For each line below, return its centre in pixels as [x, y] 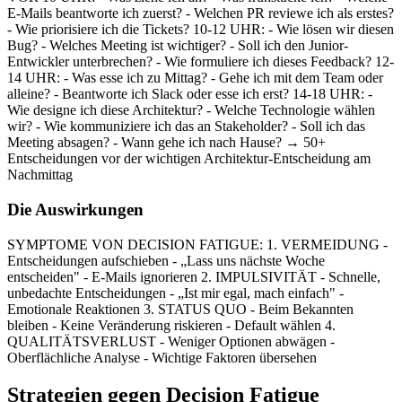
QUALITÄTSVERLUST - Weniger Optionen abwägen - [171, 341]
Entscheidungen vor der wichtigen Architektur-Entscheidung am [189, 159]
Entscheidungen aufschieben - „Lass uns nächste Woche [166, 260]
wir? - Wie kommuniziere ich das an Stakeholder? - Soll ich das [186, 127]
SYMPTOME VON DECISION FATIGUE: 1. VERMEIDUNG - [197, 244]
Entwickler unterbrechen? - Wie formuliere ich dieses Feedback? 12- [201, 62]
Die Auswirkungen [75, 209]
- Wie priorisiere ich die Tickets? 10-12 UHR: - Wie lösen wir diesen [201, 30]
